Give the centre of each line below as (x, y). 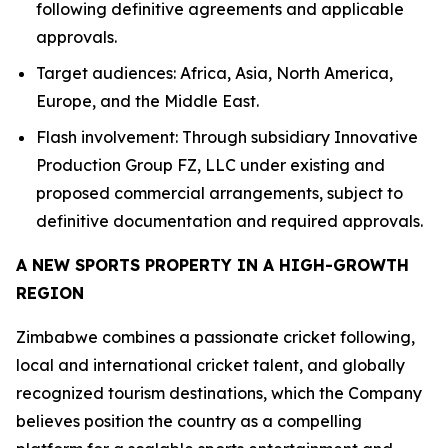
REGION (50, 293)
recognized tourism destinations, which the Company (219, 393)
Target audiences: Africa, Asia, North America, (214, 73)
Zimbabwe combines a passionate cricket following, (215, 337)
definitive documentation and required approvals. (229, 221)
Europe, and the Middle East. (147, 101)
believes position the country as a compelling (189, 421)
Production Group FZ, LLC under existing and (210, 165)
